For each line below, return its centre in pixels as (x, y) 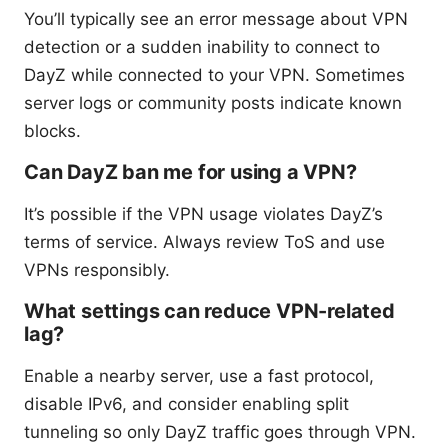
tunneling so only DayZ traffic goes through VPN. (220, 431)
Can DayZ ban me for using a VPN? (190, 171)
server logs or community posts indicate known (213, 102)
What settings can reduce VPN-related (209, 310)
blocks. (52, 130)
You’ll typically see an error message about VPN (216, 18)
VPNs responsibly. (97, 269)
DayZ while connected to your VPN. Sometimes (214, 74)
